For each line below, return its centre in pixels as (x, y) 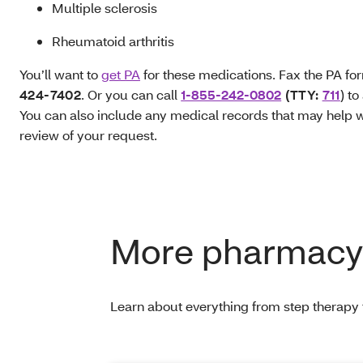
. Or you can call (131, 95)
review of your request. (88, 135)
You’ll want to (60, 75)
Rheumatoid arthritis (113, 41)
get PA (121, 75)
